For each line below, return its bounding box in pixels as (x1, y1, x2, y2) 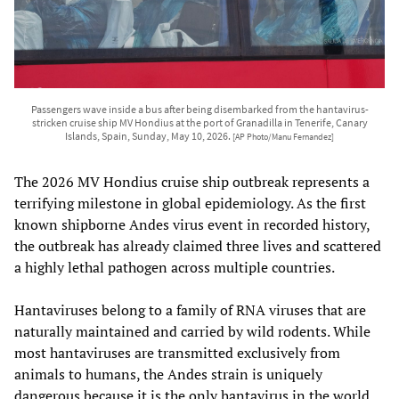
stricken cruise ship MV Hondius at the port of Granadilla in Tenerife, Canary (31, 116, 368, 130)
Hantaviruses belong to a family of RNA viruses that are (14, 300, 366, 321)
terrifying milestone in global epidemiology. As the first (14, 193, 366, 214)
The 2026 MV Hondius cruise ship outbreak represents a (14, 172, 370, 192)
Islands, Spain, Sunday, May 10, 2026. (65, 129, 232, 143)
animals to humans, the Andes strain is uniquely (14, 364, 322, 385)
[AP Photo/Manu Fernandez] (232, 132, 334, 143)
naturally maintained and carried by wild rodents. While (14, 322, 370, 342)
